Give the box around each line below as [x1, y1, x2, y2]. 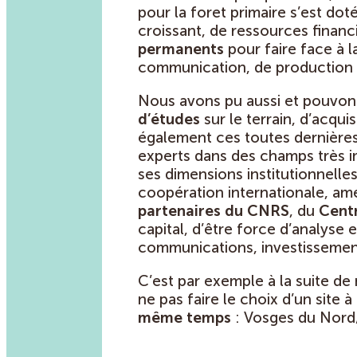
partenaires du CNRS [138, 202, 289, 221]
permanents [138, 40, 224, 59]
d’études [138, 110, 204, 129]
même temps [138, 308, 231, 328]
